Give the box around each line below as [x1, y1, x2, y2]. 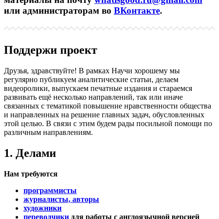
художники [23, 203, 62, 212]
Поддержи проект [4, 44, 97, 57]
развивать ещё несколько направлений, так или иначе [4, 93, 183, 102]
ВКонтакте [114, 5, 160, 16]
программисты [23, 186, 77, 195]
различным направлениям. [4, 128, 93, 137]
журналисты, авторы [23, 195, 99, 203]
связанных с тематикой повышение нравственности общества [4, 102, 211, 110]
